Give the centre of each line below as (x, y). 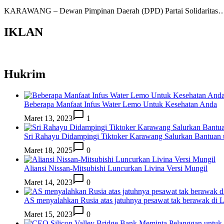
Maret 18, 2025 (48, 150)
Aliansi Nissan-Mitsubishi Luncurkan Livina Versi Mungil (116, 168)
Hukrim (25, 74)
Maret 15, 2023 (48, 214)
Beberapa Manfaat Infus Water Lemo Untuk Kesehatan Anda (120, 104)
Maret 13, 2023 (48, 118)
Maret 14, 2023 (48, 182)
